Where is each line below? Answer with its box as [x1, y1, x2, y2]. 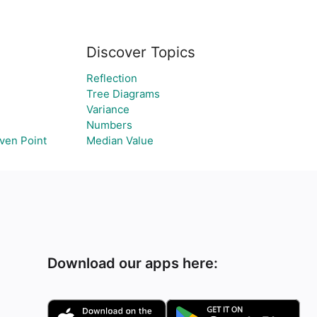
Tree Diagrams [86, 87, 160, 100]
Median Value [86, 134, 154, 147]
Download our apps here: [47, 255, 219, 272]
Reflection [86, 71, 137, 85]
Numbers [86, 118, 132, 132]
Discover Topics [86, 43, 195, 61]
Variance [86, 103, 129, 116]
